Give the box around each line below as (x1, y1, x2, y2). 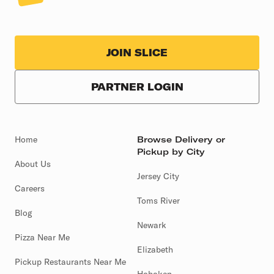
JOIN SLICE (106, 46, 168, 59)
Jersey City (137, 171, 179, 182)
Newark (137, 220, 166, 231)
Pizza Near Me (15, 232, 70, 243)
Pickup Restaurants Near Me (15, 256, 126, 267)
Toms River (137, 195, 180, 206)
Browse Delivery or (137, 134, 225, 145)
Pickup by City (137, 146, 205, 157)
